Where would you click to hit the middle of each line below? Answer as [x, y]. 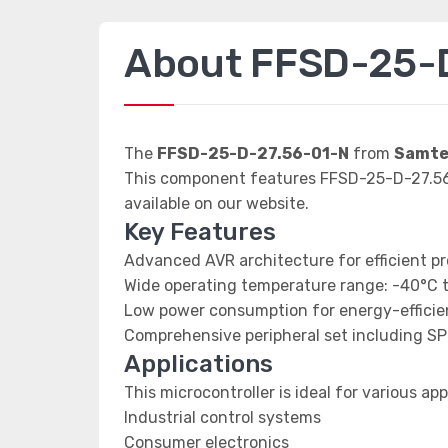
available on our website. [216, 203]
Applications [198, 364]
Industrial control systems [222, 417]
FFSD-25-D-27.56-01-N [253, 153]
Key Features [200, 232]
